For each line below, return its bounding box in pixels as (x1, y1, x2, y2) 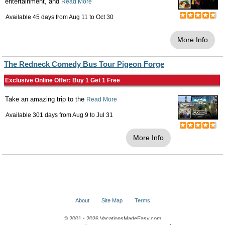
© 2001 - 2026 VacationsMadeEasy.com (64, 215, 161, 221)
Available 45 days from (6, 14, 69, 21)
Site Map (101, 197, 123, 203)
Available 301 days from (6, 111, 72, 119)
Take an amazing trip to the (5, 95, 86, 103)
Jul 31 (96, 111, 113, 119)
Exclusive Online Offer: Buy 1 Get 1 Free (5, 77, 120, 84)
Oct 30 (96, 14, 114, 21)
